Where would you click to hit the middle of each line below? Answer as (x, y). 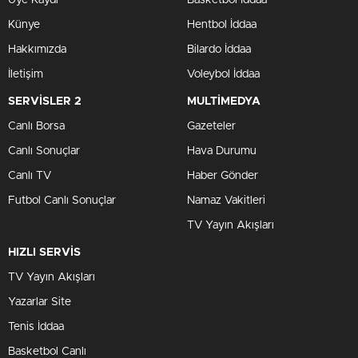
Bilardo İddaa (219, 50)
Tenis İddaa (36, 327)
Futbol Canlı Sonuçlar (62, 201)
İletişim (26, 74)
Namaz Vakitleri (226, 201)
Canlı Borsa (36, 126)
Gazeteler (211, 126)
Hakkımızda (37, 50)
